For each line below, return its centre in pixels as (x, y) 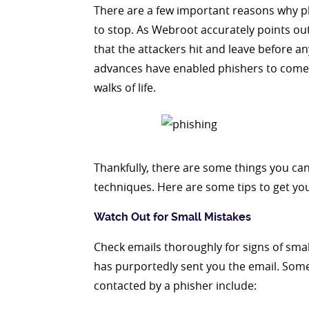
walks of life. (125, 88)
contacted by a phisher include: (175, 286)
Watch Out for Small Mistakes (172, 217)
